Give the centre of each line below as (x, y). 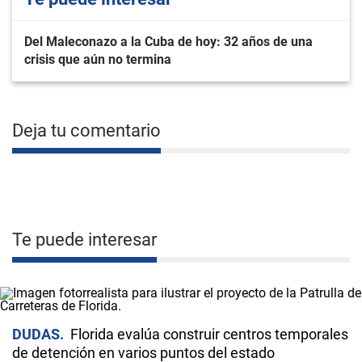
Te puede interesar (84, 240)
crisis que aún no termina (98, 59)
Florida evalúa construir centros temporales (209, 334)
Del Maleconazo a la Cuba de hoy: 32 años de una (168, 42)
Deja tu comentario (86, 130)
